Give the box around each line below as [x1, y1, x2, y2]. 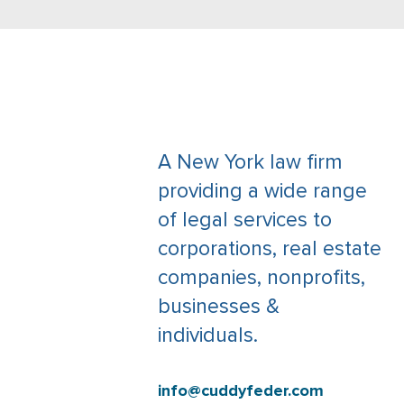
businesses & [158, 294, 280, 319]
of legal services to [158, 207, 332, 233]
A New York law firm [158, 150, 343, 175]
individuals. [158, 323, 258, 348]
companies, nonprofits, [158, 265, 365, 290]
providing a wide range [158, 179, 367, 204]
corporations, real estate [158, 236, 381, 262]
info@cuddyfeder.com [158, 381, 324, 400]
